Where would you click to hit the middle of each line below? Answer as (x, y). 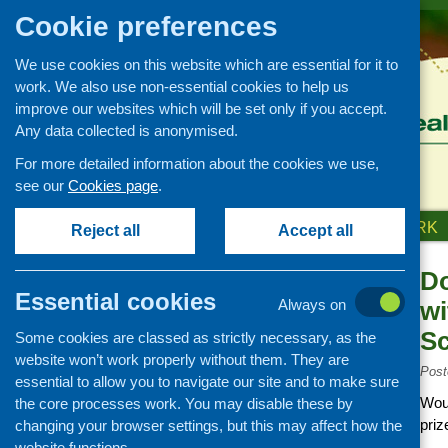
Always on (312, 304)
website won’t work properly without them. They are (182, 359)
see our (41, 185)
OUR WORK (393, 227)
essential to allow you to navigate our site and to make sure (207, 381)
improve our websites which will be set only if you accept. (201, 108)
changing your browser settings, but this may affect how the (208, 425)
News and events (246, 277)
